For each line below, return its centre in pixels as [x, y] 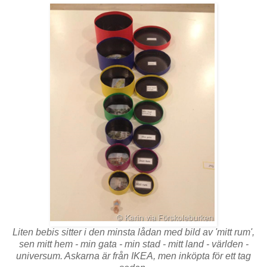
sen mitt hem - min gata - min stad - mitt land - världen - [133, 244]
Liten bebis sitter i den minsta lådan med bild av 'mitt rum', [133, 232]
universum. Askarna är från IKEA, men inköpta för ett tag [133, 256]
